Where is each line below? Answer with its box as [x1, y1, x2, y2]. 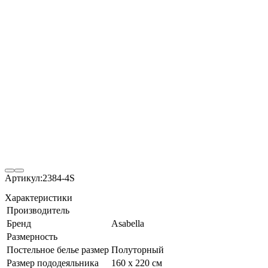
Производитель [7, 205, 69, 215]
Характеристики [5, 192, 72, 203]
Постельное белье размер [7, 244, 109, 255]
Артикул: [5, 172, 42, 183]
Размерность [7, 231, 57, 242]
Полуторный [111, 244, 164, 255]
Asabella [111, 218, 144, 229]
